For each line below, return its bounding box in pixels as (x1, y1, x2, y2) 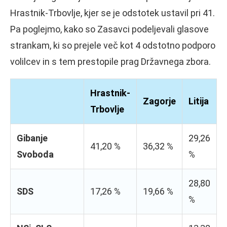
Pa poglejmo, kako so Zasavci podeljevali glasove (10, 23, 209, 34)
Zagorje (143, 95, 176, 106)
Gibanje (17, 132, 48, 143)
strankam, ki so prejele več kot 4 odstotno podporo (10, 40, 215, 51)
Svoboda (17, 148, 54, 160)
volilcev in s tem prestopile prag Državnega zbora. (10, 56, 211, 67)
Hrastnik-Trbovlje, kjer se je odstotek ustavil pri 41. (10, 7, 215, 18)
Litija (188, 95, 209, 106)
